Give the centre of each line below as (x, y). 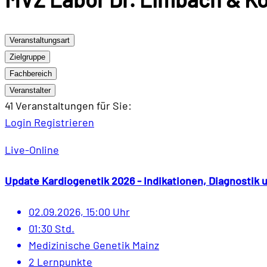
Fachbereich (31, 74)
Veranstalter (30, 91)
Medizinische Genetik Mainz (94, 245)
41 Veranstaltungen (51, 106)
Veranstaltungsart (40, 41)
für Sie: (114, 106)
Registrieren (64, 122)
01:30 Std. (52, 229)
